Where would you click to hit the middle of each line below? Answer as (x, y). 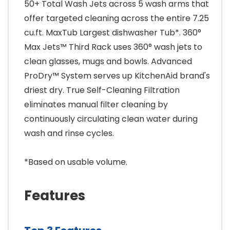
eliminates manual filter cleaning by (96, 105)
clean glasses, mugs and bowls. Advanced (108, 62)
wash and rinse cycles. (69, 133)
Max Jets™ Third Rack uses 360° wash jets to (113, 47)
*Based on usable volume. (76, 162)
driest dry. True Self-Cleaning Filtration (102, 90)
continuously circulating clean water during (111, 119)
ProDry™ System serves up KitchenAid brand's (117, 76)
